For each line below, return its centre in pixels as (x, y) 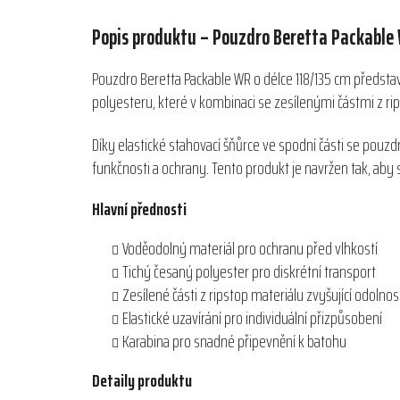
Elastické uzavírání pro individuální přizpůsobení (252, 318)
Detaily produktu (142, 381)
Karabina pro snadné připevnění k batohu (234, 342)
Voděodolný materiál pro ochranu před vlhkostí (250, 249)
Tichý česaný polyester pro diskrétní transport (249, 272)
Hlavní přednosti (139, 209)
